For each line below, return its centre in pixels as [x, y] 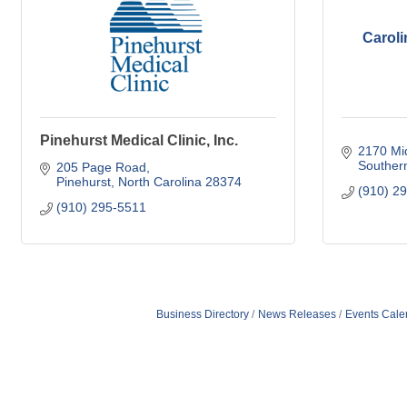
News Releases [297, 315]
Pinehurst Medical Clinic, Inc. [139, 141]
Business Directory [202, 315]
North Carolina [159, 182]
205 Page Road [101, 168]
